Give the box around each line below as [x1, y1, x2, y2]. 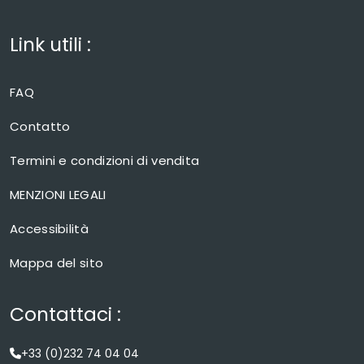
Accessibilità [10, 220, 89, 237]
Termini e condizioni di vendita [10, 152, 200, 169]
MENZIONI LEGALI [10, 186, 106, 203]
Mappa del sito [10, 254, 104, 271]
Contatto [10, 118, 71, 135]
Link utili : [10, 31, 91, 58]
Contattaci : [10, 301, 121, 327]
